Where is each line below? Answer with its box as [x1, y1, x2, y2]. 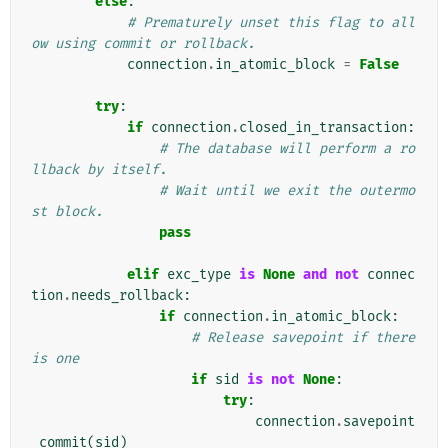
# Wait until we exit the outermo [159, 182, 415, 200]
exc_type [167, 266, 231, 284]
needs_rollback [71, 287, 183, 305]
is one [31, 350, 79, 368]
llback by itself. [31, 161, 167, 179]
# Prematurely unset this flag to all [127, 14, 415, 32]
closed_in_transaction [239, 119, 407, 137]
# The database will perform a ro [159, 140, 415, 158]
